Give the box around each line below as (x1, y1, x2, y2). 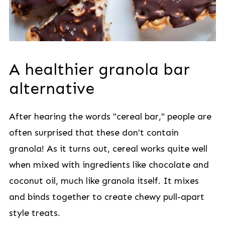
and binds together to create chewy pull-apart (9, 191, 204, 202)
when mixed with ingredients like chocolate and (9, 159, 209, 170)
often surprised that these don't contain (9, 127, 179, 138)
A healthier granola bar (9, 60, 190, 79)
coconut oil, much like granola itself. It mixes (9, 175, 199, 186)
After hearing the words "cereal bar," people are (9, 111, 211, 122)
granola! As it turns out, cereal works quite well (9, 143, 207, 154)
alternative (9, 79, 94, 98)
